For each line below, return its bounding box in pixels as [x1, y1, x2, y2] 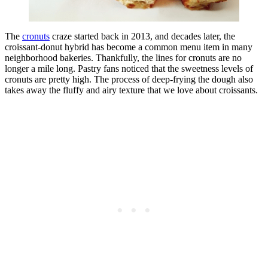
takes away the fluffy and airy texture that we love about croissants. [5, 85, 260, 96]
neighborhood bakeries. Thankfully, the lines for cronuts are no [5, 53, 242, 63]
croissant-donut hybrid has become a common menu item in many [5, 42, 252, 53]
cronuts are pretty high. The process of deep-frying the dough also [5, 74, 253, 85]
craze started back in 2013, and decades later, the [50, 31, 235, 42]
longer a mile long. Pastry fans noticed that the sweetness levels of [5, 63, 253, 74]
